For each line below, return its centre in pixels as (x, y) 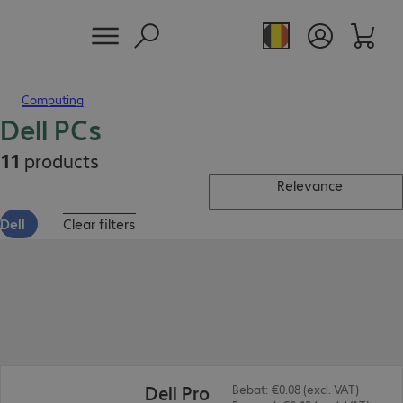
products (59, 161)
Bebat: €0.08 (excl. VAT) (295, 389)
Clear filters (99, 224)
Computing (53, 99)
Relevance (309, 185)
